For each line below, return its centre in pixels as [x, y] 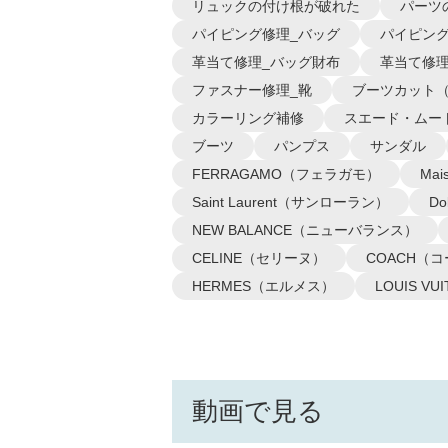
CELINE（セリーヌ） [259, 258]
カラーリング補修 [248, 118]
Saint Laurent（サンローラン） [290, 202]
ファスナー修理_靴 [252, 90]
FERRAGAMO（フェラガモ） [286, 174]
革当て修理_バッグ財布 [266, 62]
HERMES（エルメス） [263, 286]
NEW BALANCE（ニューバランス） [305, 230]
